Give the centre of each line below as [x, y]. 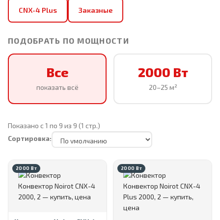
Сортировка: [30, 138]
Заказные [96, 10]
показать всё [57, 87]
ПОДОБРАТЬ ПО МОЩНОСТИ [69, 41]
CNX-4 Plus [38, 10]
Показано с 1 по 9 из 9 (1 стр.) [54, 125]
